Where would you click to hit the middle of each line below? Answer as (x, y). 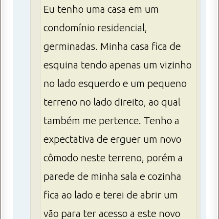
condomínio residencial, (95, 28)
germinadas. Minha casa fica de (112, 46)
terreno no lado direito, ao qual (112, 102)
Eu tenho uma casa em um (101, 9)
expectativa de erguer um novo (112, 139)
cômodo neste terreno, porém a (113, 158)
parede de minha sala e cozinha (112, 176)
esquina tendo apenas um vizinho (118, 65)
